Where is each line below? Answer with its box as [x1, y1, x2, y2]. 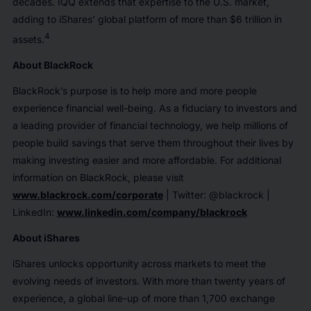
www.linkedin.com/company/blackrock [56, 206, 247, 219]
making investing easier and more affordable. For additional [12, 154, 281, 167]
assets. [12, 33, 44, 46]
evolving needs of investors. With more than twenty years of [12, 275, 285, 287]
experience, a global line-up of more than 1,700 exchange [12, 292, 275, 305]
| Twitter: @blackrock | [162, 189, 270, 201]
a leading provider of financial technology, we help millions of [12, 119, 288, 132]
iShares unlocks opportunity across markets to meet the [12, 258, 266, 270]
